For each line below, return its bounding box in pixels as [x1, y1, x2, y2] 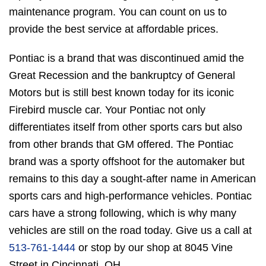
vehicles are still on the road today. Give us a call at [9, 224, 252, 237]
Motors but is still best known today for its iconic [9, 87, 234, 99]
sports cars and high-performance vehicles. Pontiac [9, 190, 252, 202]
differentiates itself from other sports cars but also [9, 121, 242, 134]
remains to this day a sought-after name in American [9, 173, 256, 185]
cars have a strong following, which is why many [9, 207, 236, 220]
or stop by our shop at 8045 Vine [75, 242, 233, 254]
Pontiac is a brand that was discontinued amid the [9, 52, 244, 65]
